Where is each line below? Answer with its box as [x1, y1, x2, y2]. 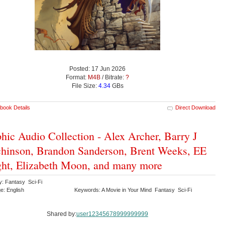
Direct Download [175, 104, 215, 110]
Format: [66, 73, 88, 81]
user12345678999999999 [76, 210, 148, 217]
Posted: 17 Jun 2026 [69, 65, 126, 72]
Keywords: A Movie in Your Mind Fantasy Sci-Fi [74, 186, 193, 193]
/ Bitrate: [100, 73, 126, 81]
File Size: [71, 82, 98, 89]
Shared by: [47, 210, 76, 217]
